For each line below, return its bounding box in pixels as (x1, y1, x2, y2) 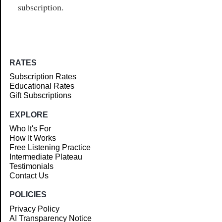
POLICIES (9, 190, 47, 199)
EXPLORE (9, 110, 49, 119)
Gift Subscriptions (9, 91, 72, 100)
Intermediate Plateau (9, 153, 83, 162)
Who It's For (9, 124, 52, 133)
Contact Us (9, 171, 49, 180)
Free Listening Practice (9, 143, 91, 152)
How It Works (9, 134, 56, 143)
